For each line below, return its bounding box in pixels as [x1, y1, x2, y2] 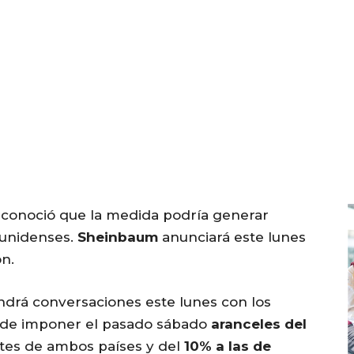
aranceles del [211, 316, 307, 333]
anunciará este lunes [158, 229, 306, 246]
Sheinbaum [77, 229, 158, 246]
